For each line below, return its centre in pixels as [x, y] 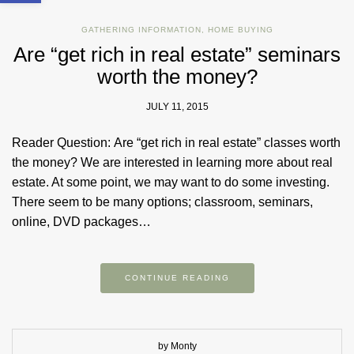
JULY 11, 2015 [177, 107]
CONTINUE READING [177, 278]
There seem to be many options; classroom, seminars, [162, 202]
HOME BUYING [240, 30]
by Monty [177, 346]
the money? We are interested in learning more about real [172, 163]
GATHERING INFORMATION [141, 30]
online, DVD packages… [81, 222]
